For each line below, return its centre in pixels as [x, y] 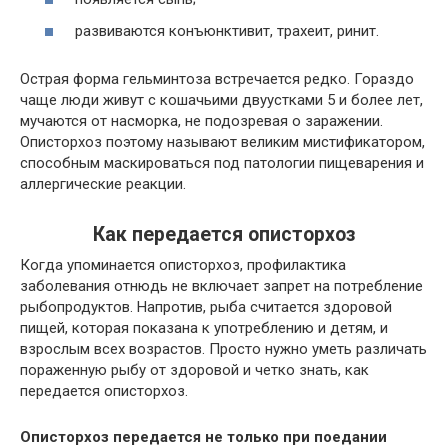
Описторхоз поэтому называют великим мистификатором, [222, 141]
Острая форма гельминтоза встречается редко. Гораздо [217, 78]
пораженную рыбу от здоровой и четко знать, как [194, 369]
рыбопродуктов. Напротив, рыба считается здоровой [206, 306]
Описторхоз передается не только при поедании [203, 436]
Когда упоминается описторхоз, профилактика [183, 264]
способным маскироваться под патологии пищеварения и [222, 162]
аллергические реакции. [103, 183]
